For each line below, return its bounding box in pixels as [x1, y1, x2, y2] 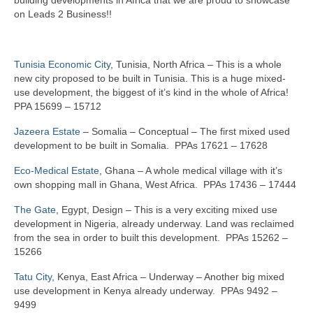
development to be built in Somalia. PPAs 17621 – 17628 [14, 139, 268, 151]
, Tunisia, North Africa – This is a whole [110, 58, 282, 70]
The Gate [14, 203, 56, 215]
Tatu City [14, 270, 52, 282]
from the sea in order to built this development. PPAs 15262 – [14, 231, 288, 243]
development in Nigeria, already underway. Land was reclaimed [14, 217, 294, 229]
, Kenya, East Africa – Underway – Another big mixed [52, 270, 284, 282]
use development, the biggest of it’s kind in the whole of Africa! [14, 86, 289, 98]
